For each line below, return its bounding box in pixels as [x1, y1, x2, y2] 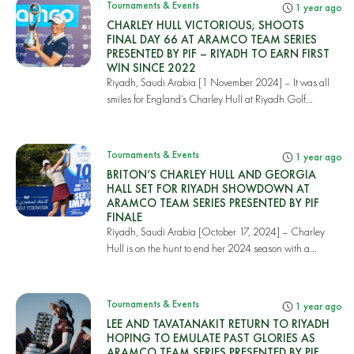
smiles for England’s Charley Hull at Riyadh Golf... [106, 92, 313, 106]
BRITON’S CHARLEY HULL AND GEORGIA [106, 167, 316, 182]
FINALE [106, 209, 142, 224]
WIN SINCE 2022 [106, 60, 196, 75]
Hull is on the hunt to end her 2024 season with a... [106, 241, 317, 255]
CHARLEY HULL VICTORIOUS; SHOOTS [106, 17, 304, 32]
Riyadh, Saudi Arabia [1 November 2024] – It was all [106, 75, 330, 89]
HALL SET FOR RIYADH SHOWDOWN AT [106, 181, 310, 196]
